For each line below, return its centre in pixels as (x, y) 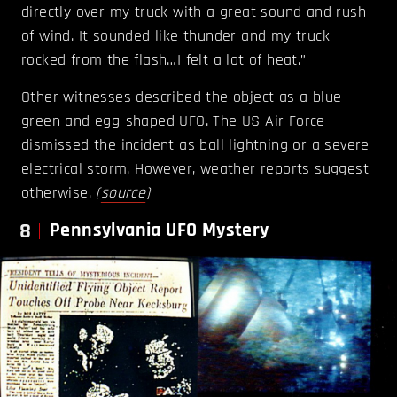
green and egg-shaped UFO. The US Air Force (173, 121)
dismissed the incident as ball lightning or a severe (195, 145)
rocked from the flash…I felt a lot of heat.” (164, 60)
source (123, 193)
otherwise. (59, 193)
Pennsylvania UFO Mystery (160, 231)
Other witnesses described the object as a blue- (184, 97)
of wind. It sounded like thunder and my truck (175, 36)
